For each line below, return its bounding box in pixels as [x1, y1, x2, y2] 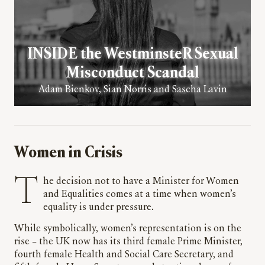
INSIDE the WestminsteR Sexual [27, 46, 238, 63]
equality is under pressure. [43, 202, 156, 212]
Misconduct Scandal [66, 65, 199, 82]
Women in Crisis [14, 145, 122, 161]
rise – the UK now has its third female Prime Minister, [14, 237, 243, 247]
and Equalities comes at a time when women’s [43, 189, 236, 199]
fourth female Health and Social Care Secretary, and [14, 250, 234, 260]
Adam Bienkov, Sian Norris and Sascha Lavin [38, 85, 227, 95]
